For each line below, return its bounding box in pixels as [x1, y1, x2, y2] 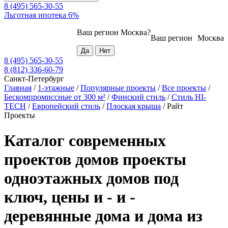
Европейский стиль [32, 102, 100, 111]
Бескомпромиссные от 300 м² [4, 93, 105, 102]
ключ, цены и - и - [4, 187, 135, 206]
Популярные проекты [80, 83, 156, 93]
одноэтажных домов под [4, 168, 179, 187]
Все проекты [162, 83, 206, 93]
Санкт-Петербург [4, 74, 64, 83]
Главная [4, 83, 32, 93]
